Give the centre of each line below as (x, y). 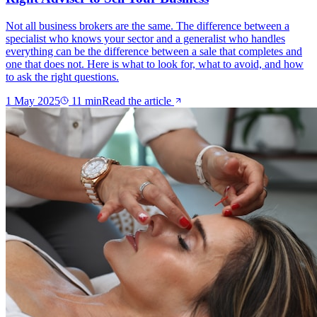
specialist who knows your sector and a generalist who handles (145, 38)
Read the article (138, 100)
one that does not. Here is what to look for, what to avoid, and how (155, 64)
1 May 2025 (33, 100)
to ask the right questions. (62, 76)
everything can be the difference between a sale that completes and (154, 51)
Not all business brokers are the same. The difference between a (148, 25)
